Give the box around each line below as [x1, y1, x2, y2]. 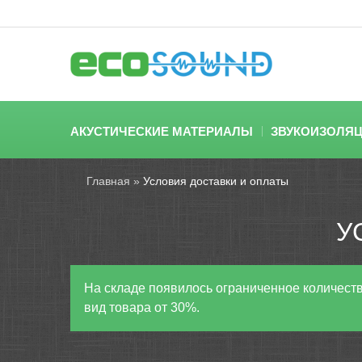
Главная [86, 175, 130, 187]
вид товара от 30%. [84, 301, 200, 314]
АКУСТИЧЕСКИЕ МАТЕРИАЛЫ [70, 124, 253, 138]
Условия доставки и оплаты [143, 175, 288, 187]
